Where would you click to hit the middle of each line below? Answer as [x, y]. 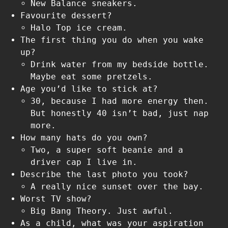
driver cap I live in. [84, 162]
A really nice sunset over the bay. [117, 186]
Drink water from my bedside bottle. [120, 64]
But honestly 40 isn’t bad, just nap [120, 113]
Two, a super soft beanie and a [107, 150]
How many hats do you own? [84, 137]
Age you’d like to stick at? [89, 89]
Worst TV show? [56, 198]
